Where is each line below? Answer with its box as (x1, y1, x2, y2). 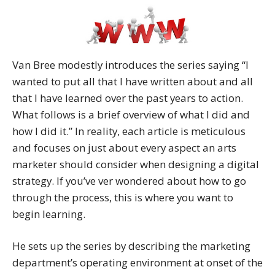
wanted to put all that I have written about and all (12, 74, 253, 89)
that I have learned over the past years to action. (12, 91, 243, 106)
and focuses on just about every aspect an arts (12, 141, 236, 155)
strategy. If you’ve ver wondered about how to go (12, 174, 246, 188)
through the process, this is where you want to (12, 190, 233, 205)
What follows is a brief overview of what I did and (12, 107, 250, 122)
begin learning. (12, 207, 85, 222)
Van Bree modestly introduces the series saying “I (12, 58, 249, 72)
